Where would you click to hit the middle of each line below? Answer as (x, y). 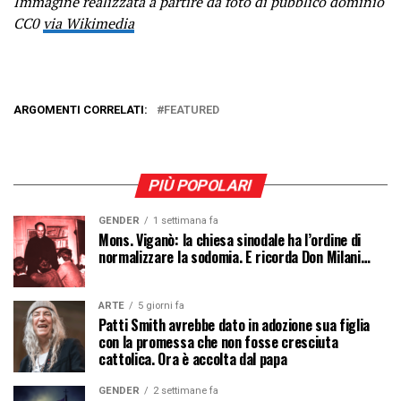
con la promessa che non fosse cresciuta (218, 341)
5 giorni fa (161, 305)
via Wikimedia (89, 23)
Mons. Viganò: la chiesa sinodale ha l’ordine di (230, 239)
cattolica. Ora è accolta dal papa (193, 358)
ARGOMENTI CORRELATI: (81, 109)
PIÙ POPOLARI (200, 185)
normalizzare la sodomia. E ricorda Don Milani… (235, 256)
